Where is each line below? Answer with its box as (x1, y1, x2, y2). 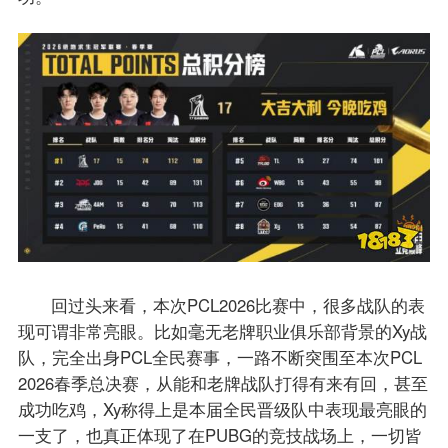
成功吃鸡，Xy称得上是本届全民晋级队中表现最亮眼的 (17, 397, 427, 422)
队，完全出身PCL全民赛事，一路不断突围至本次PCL (17, 345, 422, 370)
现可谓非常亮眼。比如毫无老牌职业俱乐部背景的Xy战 (17, 319, 427, 344)
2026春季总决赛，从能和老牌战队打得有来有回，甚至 (17, 371, 428, 396)
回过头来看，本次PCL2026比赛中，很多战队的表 (51, 293, 426, 318)
